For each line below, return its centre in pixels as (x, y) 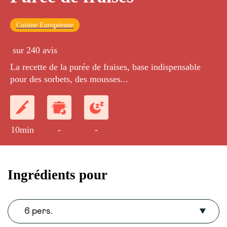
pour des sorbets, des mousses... (69, 79)
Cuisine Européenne (45, 25)
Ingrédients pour (58, 175)
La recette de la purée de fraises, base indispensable (105, 67)
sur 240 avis (35, 50)
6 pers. (39, 212)
